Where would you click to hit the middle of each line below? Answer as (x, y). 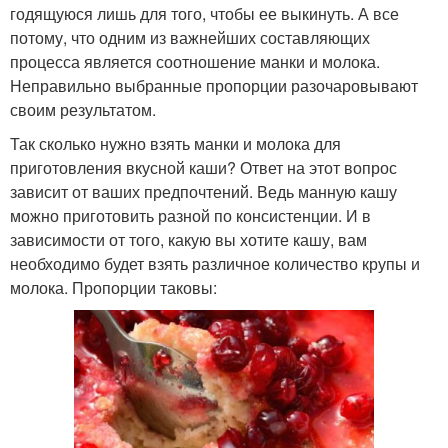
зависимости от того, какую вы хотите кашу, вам (188, 240)
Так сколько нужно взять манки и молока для (175, 144)
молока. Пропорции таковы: (113, 288)
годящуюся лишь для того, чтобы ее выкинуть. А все (204, 14)
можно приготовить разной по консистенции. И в (190, 216)
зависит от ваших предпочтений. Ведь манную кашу (203, 192)
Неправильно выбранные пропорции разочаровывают (214, 86)
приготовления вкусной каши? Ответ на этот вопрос (203, 168)
